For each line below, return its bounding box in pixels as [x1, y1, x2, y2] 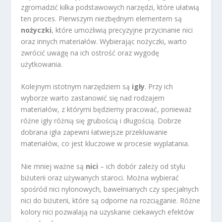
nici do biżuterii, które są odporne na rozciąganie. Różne [21, 195, 201, 205]
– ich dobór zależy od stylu [98, 161, 186, 171]
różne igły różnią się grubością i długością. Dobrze [21, 116, 182, 126]
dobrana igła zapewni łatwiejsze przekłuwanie [21, 127, 168, 137]
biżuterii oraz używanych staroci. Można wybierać [21, 172, 179, 182]
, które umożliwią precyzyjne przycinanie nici [52, 25, 193, 35]
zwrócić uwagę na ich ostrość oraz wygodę [21, 48, 160, 58]
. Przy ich [145, 82, 173, 92]
